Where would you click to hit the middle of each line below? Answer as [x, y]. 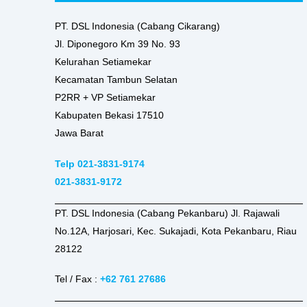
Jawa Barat [79, 133]
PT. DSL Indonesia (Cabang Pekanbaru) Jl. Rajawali [168, 213]
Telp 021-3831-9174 [100, 163]
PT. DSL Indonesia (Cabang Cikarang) [138, 26]
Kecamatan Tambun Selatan [116, 80]
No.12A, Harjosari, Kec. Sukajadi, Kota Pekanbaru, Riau [176, 231]
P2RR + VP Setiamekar [106, 98]
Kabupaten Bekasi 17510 [110, 115]
